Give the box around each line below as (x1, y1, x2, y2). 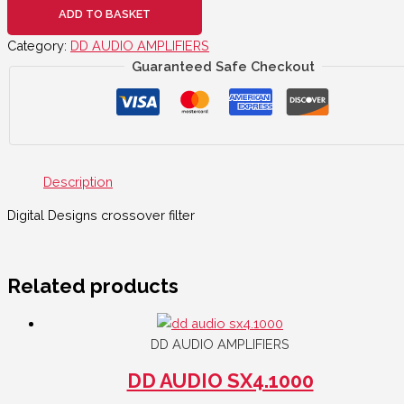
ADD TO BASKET (59, 7, 151, 22)
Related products (7, 274, 179, 298)
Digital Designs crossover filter (7, 207, 195, 224)
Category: (7, 38, 70, 54)
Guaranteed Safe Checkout (131, 59, 315, 75)
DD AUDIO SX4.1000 (126, 369, 314, 393)
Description (43, 173, 113, 189)
